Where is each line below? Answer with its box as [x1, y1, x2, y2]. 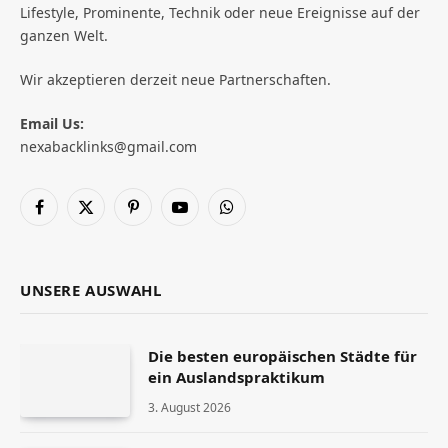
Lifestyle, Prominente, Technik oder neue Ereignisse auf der [20, 3, 420, 23]
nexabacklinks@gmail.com [20, 137, 197, 157]
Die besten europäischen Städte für [148, 346, 417, 367]
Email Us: [20, 114, 84, 134]
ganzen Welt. [20, 26, 108, 46]
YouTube [178, 206, 236, 226]
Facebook [37, 206, 100, 226]
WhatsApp [225, 206, 295, 226]
